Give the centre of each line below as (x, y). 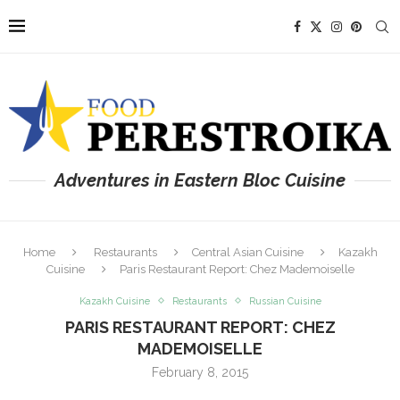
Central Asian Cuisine (247, 252)
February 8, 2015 (200, 372)
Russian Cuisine (285, 301)
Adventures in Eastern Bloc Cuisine (200, 180)
